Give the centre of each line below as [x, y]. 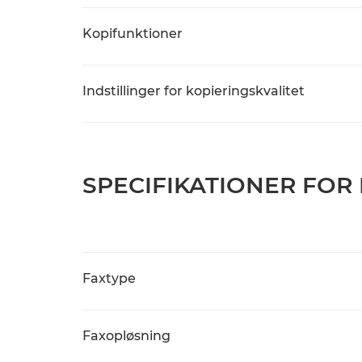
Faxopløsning [126, 336]
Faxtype [109, 278]
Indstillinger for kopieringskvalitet [194, 91]
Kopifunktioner [133, 34]
